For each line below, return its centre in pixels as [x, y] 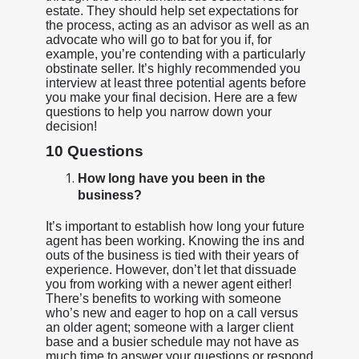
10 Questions [94, 151]
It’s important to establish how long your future [175, 226]
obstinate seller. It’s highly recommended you [173, 68]
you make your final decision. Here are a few [171, 97]
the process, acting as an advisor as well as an [177, 25]
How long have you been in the [171, 178]
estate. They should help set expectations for [171, 10]
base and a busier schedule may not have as [172, 341]
